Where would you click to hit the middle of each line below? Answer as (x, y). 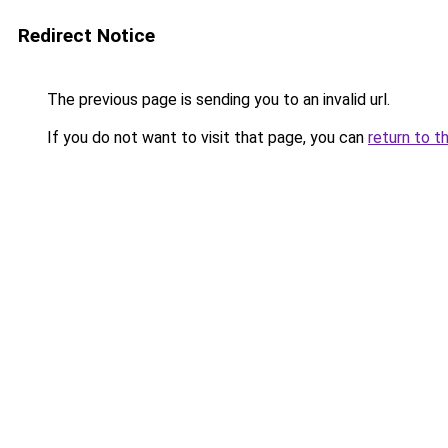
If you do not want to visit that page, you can (205, 137)
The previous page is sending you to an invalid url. (216, 99)
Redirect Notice (86, 35)
